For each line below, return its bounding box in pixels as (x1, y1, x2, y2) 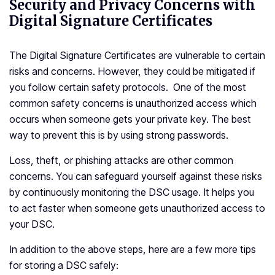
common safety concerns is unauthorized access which (9, 97, 257, 110)
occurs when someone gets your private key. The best (9, 113, 251, 126)
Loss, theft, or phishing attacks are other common (9, 154, 233, 167)
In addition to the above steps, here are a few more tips (9, 243, 256, 256)
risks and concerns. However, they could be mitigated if (9, 65, 255, 78)
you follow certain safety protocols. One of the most (9, 81, 246, 94)
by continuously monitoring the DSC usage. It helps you (9, 186, 254, 199)
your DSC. (9, 218, 55, 231)
